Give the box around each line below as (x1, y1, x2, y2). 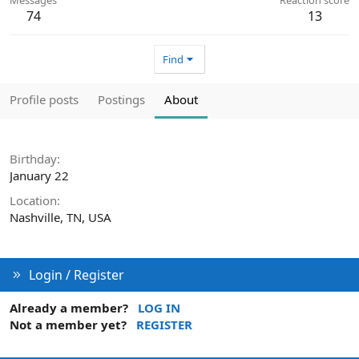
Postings (98, 91, 145, 107)
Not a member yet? (10, 316, 127, 333)
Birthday (10, 150, 57, 167)
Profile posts (10, 91, 79, 107)
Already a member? (10, 299, 128, 316)
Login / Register (28, 265, 124, 284)
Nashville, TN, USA (10, 208, 111, 225)
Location (10, 192, 57, 208)
